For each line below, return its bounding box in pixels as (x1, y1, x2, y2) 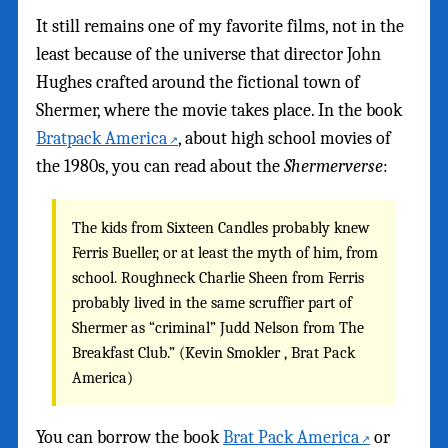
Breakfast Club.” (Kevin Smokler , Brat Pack (72, 343, 356, 363)
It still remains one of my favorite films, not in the (36, 15, 404, 37)
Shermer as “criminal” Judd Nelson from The (72, 318, 365, 338)
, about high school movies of (178, 127, 391, 149)
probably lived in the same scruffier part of (72, 293, 353, 313)
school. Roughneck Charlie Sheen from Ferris (72, 268, 365, 288)
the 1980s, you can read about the (36, 155, 284, 177)
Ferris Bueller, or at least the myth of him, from (72, 243, 379, 263)
